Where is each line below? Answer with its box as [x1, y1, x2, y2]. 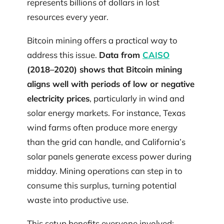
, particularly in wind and [89, 92, 184, 103]
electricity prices [27, 92, 89, 103]
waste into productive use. [27, 194, 128, 205]
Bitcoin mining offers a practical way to [27, 34, 177, 45]
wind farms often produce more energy [27, 121, 177, 132]
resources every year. [27, 11, 108, 22]
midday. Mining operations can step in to [27, 165, 182, 176]
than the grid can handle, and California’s [27, 136, 185, 147]
